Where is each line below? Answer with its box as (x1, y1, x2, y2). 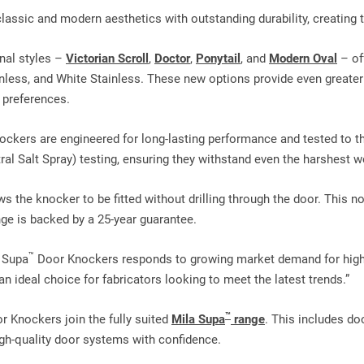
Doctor (154, 51, 190, 66)
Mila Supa (171, 312, 225, 327)
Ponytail (196, 51, 240, 66)
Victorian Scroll (66, 51, 149, 66)
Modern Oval (269, 51, 337, 66)
